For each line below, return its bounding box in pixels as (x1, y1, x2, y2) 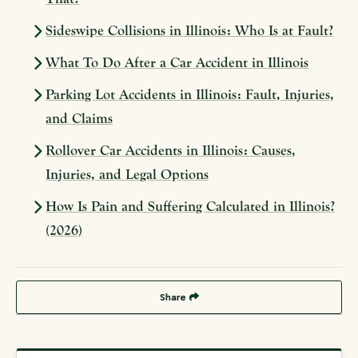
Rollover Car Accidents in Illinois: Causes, (46, 142, 296, 160)
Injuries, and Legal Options (46, 166, 209, 184)
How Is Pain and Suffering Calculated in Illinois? (46, 198, 336, 216)
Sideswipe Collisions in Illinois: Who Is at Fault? (46, 22, 334, 40)
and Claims (46, 110, 113, 128)
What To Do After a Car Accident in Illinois (46, 54, 309, 72)
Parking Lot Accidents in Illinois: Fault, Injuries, (46, 86, 335, 104)
